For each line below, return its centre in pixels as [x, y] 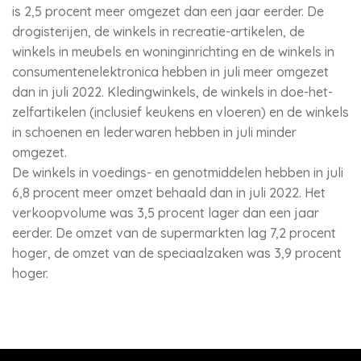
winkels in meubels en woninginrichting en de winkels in [173, 52]
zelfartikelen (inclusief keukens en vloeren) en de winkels [180, 112]
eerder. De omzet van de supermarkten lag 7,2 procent [174, 233]
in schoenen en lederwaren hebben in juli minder [154, 132]
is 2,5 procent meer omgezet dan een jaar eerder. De [168, 11]
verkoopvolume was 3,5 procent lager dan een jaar [166, 213]
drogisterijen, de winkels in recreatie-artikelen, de [158, 31]
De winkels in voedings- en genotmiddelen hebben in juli [178, 172]
